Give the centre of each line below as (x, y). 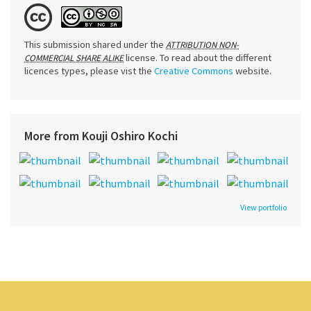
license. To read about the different (199, 57)
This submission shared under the (95, 44)
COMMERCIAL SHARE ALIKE (74, 58)
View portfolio (263, 207)
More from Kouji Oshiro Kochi (101, 135)
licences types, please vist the (89, 70)
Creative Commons (194, 70)
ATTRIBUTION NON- (202, 44)
